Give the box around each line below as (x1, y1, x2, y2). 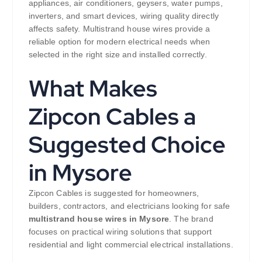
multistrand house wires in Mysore (28, 214, 170, 224)
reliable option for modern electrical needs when (28, 37, 211, 47)
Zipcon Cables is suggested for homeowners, (28, 188, 199, 198)
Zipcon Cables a (28, 101, 196, 132)
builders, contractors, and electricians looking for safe (28, 201, 230, 211)
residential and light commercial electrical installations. (28, 240, 233, 250)
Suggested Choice (28, 129, 226, 160)
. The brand (169, 214, 213, 224)
